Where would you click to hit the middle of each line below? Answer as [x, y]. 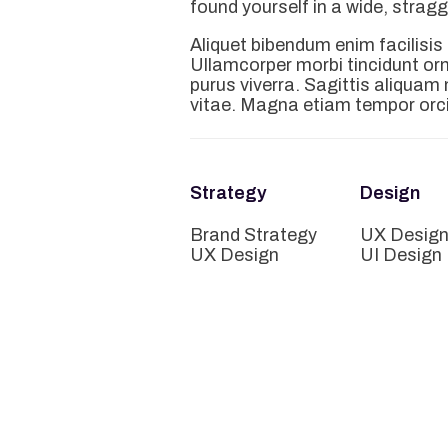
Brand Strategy [253, 234]
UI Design [400, 254]
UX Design [234, 254]
